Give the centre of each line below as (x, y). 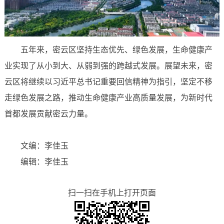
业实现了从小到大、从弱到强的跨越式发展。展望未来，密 (108, 65)
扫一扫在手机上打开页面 (112, 192)
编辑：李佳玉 (44, 161)
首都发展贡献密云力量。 (48, 113)
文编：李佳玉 (44, 145)
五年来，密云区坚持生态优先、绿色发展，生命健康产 (116, 49)
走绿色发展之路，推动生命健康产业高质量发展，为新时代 (108, 97)
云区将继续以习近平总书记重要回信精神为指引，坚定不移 (108, 81)
